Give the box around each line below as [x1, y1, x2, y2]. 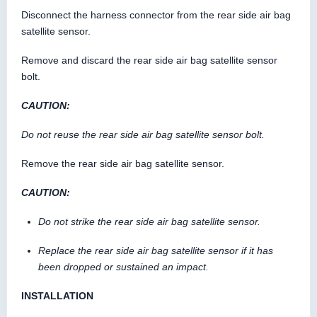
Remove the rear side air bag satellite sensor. [21, 157, 224, 169]
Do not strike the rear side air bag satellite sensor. [38, 215, 260, 227]
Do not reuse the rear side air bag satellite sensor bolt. [21, 128, 265, 140]
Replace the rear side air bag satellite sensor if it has [38, 244, 273, 256]
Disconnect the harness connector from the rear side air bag [21, 8, 291, 21]
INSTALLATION [21, 289, 93, 301]
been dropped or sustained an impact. [38, 260, 209, 272]
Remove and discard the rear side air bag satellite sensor [21, 54, 277, 66]
